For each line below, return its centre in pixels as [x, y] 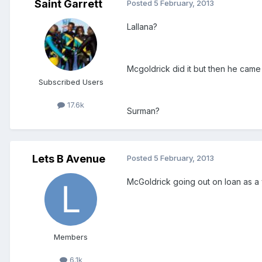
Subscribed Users [71, 82]
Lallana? [142, 27]
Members [71, 237]
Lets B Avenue [68, 159]
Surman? [143, 111]
